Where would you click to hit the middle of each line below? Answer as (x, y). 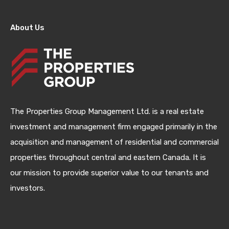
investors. (28, 188)
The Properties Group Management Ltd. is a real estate (107, 112)
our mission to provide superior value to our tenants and (109, 173)
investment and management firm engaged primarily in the (114, 127)
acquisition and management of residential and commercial (114, 142)
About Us (27, 28)
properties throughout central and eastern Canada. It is (108, 158)
